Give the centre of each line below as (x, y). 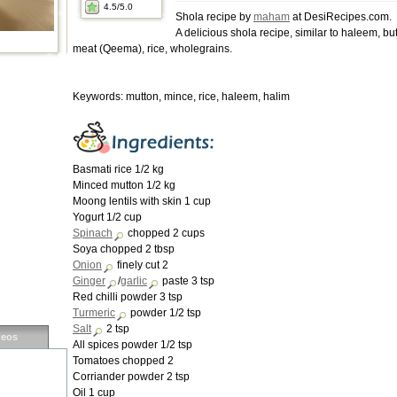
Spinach (93, 233)
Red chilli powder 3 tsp (128, 297)
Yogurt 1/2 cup (107, 217)
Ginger (89, 281)
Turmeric (94, 313)
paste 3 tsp (187, 281)
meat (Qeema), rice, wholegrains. (152, 49)
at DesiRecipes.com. (341, 17)
